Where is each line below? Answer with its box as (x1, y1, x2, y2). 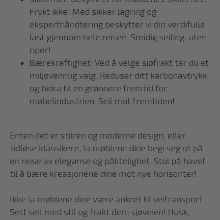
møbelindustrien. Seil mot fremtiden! (29, 96, 175, 107)
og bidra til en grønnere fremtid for (29, 83, 167, 94)
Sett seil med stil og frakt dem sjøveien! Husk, (10, 207, 190, 218)
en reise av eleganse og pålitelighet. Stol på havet (10, 156, 206, 166)
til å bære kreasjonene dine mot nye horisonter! (10, 168, 197, 179)
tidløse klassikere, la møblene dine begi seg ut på (10, 143, 203, 154)
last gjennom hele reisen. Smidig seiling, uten (29, 32, 207, 43)
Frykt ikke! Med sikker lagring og (29, 6, 157, 17)
